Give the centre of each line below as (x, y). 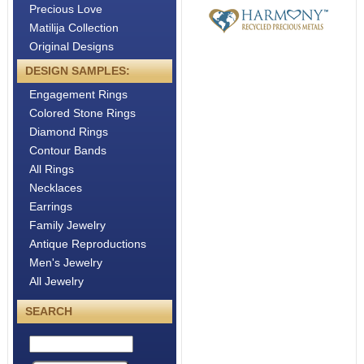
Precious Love (65, 9)
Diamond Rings (68, 131)
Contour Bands (67, 150)
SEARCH (48, 311)
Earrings (50, 206)
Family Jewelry (67, 225)
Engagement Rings (78, 94)
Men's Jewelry (65, 262)
